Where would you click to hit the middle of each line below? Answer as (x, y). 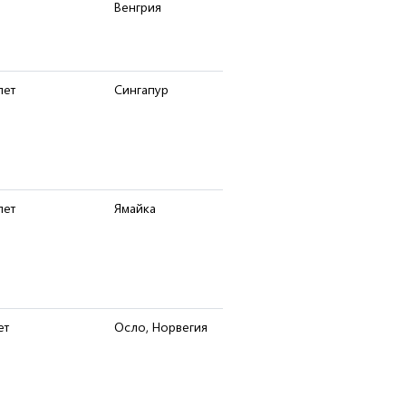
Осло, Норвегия (161, 327)
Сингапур (141, 89)
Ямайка (135, 208)
